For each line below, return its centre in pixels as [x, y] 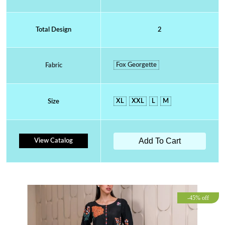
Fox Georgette [136, 65]
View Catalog [53, 141]
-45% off [198, 198]
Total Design [53, 30]
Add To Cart [160, 141]
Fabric [53, 65]
